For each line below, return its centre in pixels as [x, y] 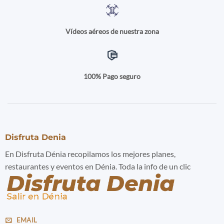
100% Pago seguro [112, 76]
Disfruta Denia [35, 137]
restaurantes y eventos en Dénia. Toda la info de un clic [97, 166]
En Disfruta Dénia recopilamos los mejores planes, [90, 154]
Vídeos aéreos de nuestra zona [112, 31]
